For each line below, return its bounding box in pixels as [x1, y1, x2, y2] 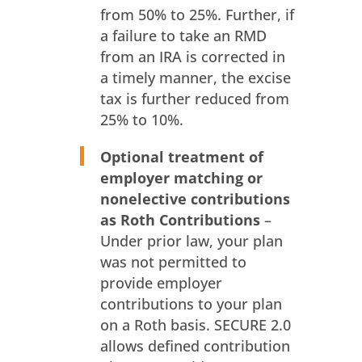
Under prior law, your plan [99, 231, 283, 251]
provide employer [99, 273, 222, 293]
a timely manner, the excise [99, 68, 291, 88]
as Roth [99, 210, 159, 230]
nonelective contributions [99, 189, 290, 209]
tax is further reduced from [99, 89, 289, 109]
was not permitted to [99, 252, 246, 272]
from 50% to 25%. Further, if [99, 5, 294, 25]
